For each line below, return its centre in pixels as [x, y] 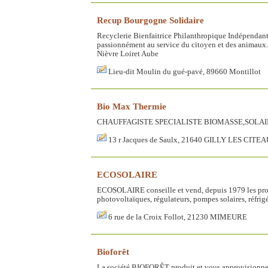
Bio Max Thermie [132, 106]
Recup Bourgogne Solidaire [150, 20]
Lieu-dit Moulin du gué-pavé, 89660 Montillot [185, 72]
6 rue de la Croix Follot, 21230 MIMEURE [178, 217]
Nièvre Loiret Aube [128, 54]
